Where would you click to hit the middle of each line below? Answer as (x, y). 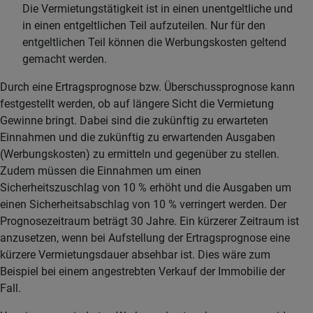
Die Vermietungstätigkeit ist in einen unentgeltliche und (158, 9)
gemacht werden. (65, 59)
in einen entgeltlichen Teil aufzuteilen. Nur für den (144, 26)
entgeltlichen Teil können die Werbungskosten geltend (154, 42)
